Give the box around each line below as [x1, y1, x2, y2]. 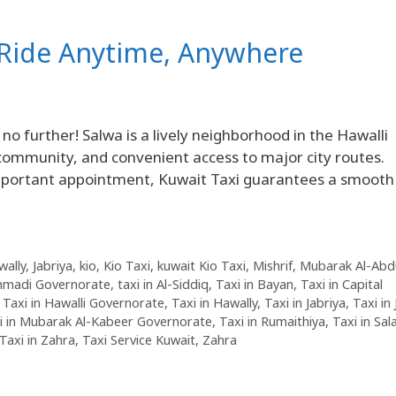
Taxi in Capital [301, 276, 383, 293]
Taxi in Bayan [216, 276, 293, 293]
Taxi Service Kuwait [82, 331, 195, 349]
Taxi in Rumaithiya [219, 313, 325, 331]
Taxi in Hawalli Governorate [3, 294, 164, 312]
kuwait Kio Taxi [156, 257, 246, 275]
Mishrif [252, 257, 293, 275]
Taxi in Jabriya [264, 294, 346, 312]
